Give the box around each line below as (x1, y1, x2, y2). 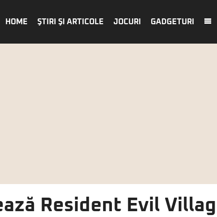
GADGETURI (151, 18, 194, 26)
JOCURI (113, 18, 141, 26)
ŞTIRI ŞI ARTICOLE (37, 18, 104, 26)
